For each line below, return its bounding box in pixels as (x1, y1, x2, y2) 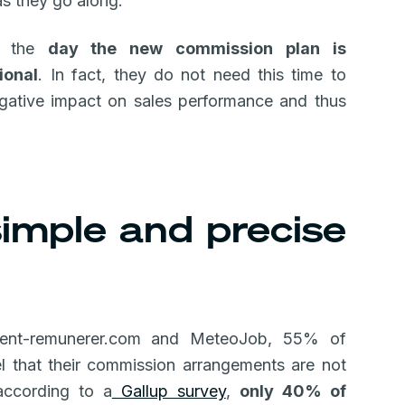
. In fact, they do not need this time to (38, 65, 346, 84)
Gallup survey (111, 381, 226, 400)
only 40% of (239, 381, 346, 400)
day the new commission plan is (47, 39, 346, 58)
